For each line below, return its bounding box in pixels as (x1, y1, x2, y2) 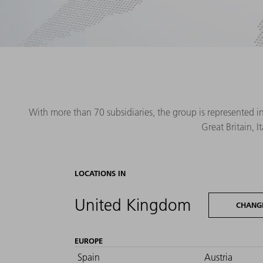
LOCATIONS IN (75, 168, 126, 178)
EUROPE (75, 236, 103, 246)
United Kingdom (75, 195, 191, 215)
